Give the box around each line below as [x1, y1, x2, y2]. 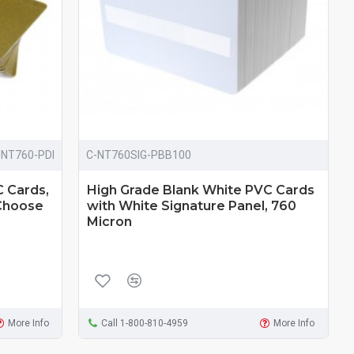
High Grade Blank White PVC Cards [87, 183, 315, 198]
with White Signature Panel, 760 [87, 198, 297, 214]
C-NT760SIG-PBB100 [86, 149, 192, 162]
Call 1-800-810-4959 [101, 318, 189, 330]
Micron [87, 214, 133, 230]
